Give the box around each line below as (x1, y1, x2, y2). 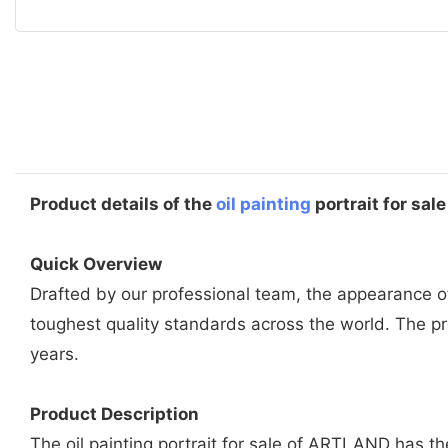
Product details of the (30, 193, 216, 214)
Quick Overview (30, 253, 162, 274)
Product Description (30, 403, 199, 424)
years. (30, 343, 79, 364)
